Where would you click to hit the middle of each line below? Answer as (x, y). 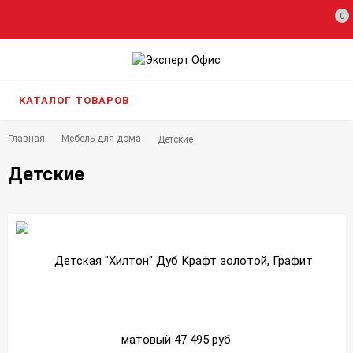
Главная (26, 138)
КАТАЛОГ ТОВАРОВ (74, 100)
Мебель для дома (101, 138)
